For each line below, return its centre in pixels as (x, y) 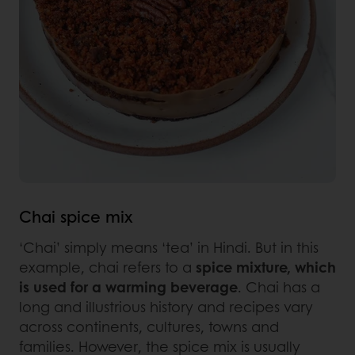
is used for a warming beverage (128, 287)
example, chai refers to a (107, 267)
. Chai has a (279, 287)
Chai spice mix (76, 217)
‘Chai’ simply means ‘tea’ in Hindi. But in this (169, 248)
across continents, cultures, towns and (149, 327)
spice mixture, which (266, 267)
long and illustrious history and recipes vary (166, 307)
